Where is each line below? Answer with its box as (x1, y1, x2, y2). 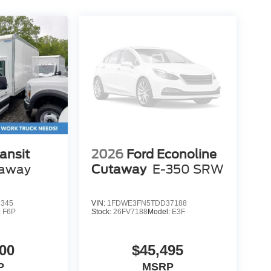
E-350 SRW (152, 162, 224, 177)
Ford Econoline (126, 146, 217, 162)
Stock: (91, 207, 113, 216)
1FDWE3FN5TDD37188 (106, 198, 187, 207)
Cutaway (91, 162, 146, 177)
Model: (147, 207, 172, 216)
